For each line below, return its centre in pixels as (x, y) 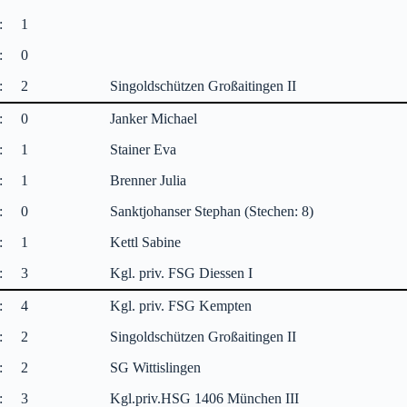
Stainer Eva (144, 149)
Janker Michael (154, 118)
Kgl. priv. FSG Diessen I (182, 273)
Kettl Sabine (146, 242)
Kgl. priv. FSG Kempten (181, 305)
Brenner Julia (149, 180)
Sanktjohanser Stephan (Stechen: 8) (212, 211)
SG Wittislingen (156, 367)
